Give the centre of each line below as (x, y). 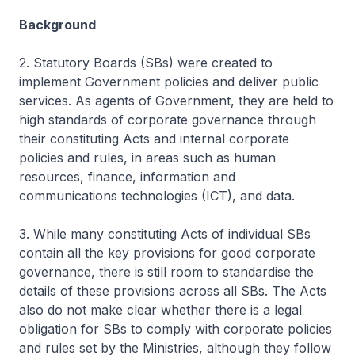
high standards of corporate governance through (168, 119)
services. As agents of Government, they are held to (176, 100)
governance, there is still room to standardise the (166, 271)
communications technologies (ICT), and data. (159, 195)
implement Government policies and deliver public (169, 81)
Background (57, 24)
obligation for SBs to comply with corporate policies (176, 328)
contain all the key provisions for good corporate (167, 252)
